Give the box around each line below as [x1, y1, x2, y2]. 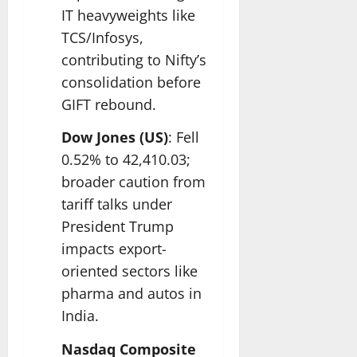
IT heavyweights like [61, 5, 195, 25]
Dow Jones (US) [61, 127, 168, 147]
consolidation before [61, 72, 201, 92]
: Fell [168, 127, 199, 147]
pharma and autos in [61, 284, 202, 304]
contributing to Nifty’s [61, 49, 206, 69]
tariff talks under [61, 194, 172, 214]
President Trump [61, 217, 174, 237]
